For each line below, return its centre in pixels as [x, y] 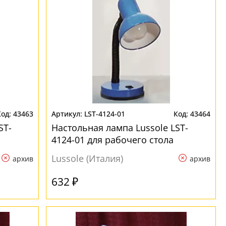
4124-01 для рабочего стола [113, 140]
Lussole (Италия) [88, 158]
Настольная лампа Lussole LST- [120, 128]
